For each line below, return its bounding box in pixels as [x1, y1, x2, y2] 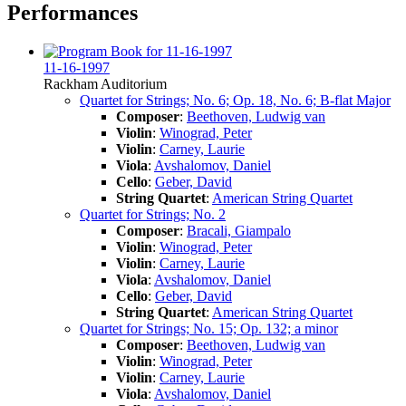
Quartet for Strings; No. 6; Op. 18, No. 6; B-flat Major [80, 92, 391, 108]
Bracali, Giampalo [187, 222, 291, 238]
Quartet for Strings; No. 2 [80, 206, 226, 222]
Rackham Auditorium [43, 75, 167, 92]
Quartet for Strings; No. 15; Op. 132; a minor [80, 320, 338, 336]
